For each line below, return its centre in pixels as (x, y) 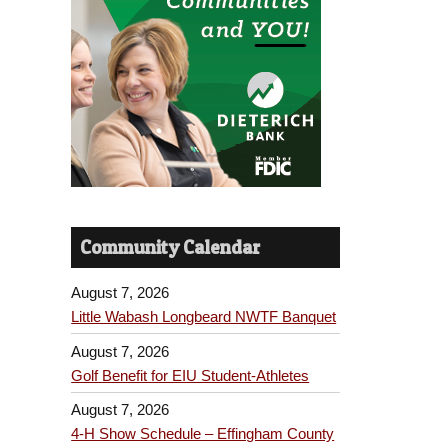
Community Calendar (170, 247)
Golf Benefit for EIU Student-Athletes (190, 375)
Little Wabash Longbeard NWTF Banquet (204, 317)
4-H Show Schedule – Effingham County (203, 434)
